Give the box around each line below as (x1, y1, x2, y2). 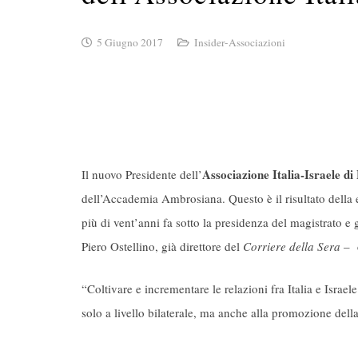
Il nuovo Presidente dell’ (82, 166, 202, 183)
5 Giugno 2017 (97, 35, 164, 50)
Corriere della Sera (243, 238, 340, 255)
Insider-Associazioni (193, 35, 285, 50)
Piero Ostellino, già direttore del (82, 238, 243, 255)
